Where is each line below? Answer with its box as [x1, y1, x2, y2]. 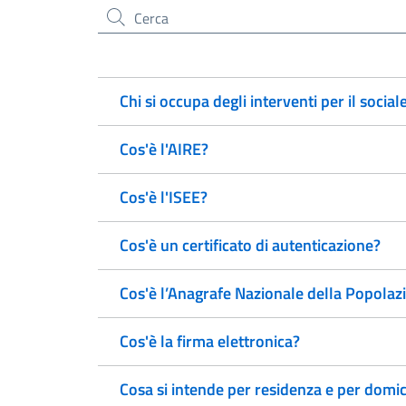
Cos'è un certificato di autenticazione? [120, 233, 381, 257]
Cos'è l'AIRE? [120, 137, 208, 161]
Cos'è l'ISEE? [120, 185, 208, 209]
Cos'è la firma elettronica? [120, 329, 300, 353]
